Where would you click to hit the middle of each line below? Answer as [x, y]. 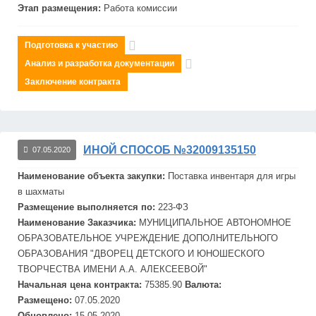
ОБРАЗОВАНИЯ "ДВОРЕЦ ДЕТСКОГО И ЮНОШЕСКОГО [141, 254]
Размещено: [46, 300]
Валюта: [202, 285]
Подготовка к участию [71, 45]
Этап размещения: [61, 8]
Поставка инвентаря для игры [232, 176]
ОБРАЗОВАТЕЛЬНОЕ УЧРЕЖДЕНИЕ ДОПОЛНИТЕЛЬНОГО [148, 238]
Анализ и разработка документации [99, 63]
